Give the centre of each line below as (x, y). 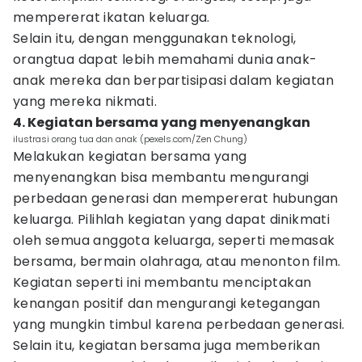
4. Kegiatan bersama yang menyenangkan (162, 122)
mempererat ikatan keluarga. (112, 17)
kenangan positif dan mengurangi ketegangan (167, 303)
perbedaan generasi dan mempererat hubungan (176, 198)
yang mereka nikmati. (85, 101)
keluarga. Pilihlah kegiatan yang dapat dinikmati (172, 219)
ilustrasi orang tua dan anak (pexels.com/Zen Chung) (130, 139)
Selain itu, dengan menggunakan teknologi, (155, 38)
